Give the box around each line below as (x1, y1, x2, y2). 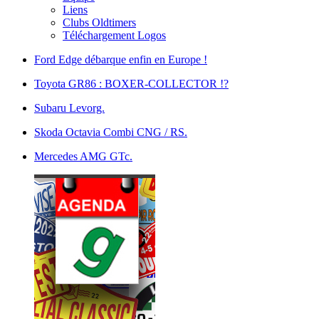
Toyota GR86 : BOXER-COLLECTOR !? (34, 78, 229, 90)
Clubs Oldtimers (63, 16, 136, 28)
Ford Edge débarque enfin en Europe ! (34, 53, 207, 66)
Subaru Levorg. (34, 102, 105, 114)
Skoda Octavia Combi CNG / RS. (34, 126, 187, 138)
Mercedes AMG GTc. (34, 150, 132, 162)
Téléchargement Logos (63, 29, 166, 41)
